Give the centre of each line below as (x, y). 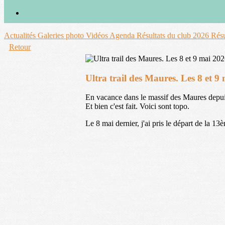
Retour (20, 47)
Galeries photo (62, 35)
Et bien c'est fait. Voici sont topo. (137, 106)
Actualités (21, 35)
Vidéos (98, 35)
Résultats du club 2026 (174, 35)
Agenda (123, 35)
